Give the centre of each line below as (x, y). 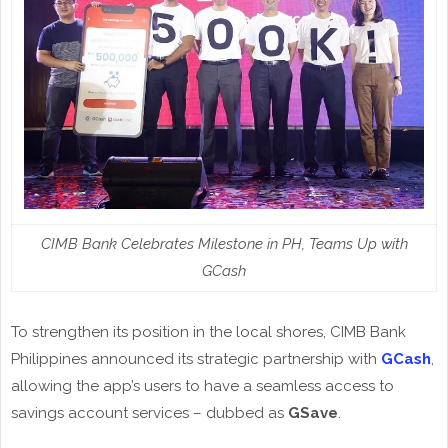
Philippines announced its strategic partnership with (196, 359)
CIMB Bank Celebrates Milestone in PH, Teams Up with (224, 244)
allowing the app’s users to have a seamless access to (202, 386)
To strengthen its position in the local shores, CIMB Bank (208, 332)
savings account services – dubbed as (149, 413)
